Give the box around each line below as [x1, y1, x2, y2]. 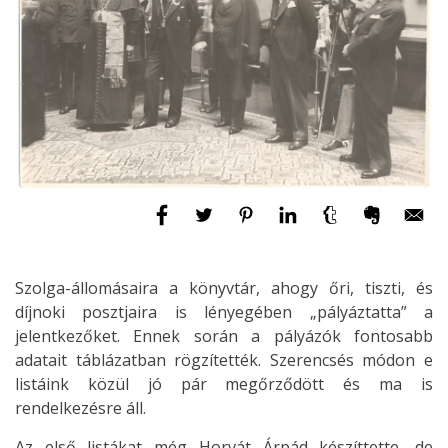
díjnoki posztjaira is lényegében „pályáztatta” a [15, 301, 433, 324]
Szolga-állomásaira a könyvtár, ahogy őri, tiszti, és [15, 277, 433, 300]
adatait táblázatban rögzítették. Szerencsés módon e [15, 349, 433, 372]
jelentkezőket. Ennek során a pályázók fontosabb [15, 325, 433, 348]
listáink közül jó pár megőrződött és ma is [15, 373, 433, 396]
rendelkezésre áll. [15, 397, 146, 420]
